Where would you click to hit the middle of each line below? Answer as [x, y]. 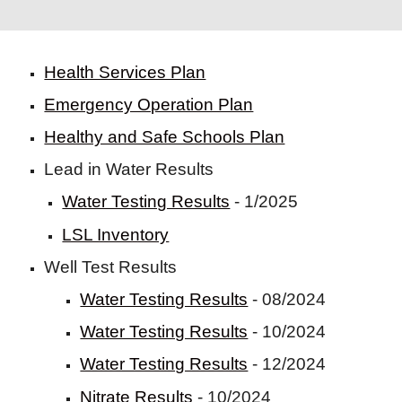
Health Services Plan [125, 72]
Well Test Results [113, 267]
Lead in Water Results [131, 169]
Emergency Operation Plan [149, 105]
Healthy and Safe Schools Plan [165, 137]
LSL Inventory [116, 235]
